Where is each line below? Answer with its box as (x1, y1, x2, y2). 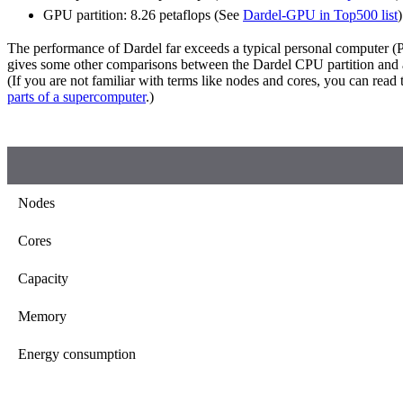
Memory (18, 309, 67, 325)
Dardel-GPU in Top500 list (243, 7, 398, 23)
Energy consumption (18, 346, 136, 363)
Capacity (18, 271, 68, 287)
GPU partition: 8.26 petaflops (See (43, 7, 243, 23)
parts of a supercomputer (7, 89, 146, 105)
